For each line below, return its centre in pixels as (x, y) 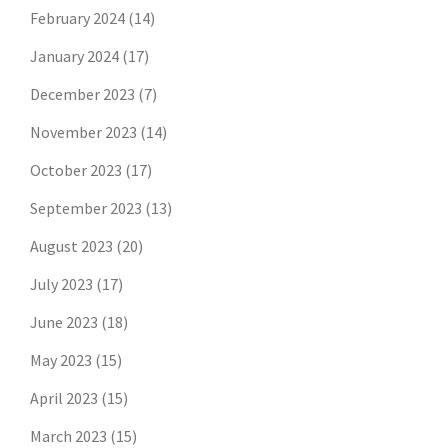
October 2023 (76, 170)
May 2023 (61, 360)
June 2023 (64, 322)
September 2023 (86, 208)
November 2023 (83, 132)
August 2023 (71, 246)
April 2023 (64, 398)
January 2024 (74, 56)
